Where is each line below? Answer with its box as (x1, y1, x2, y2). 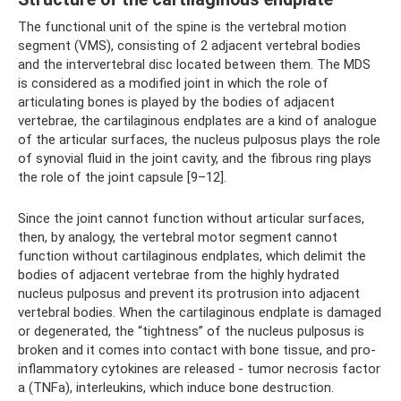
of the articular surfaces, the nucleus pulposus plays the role (18, 132, 380, 148)
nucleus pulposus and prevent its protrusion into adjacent (18, 286, 360, 302)
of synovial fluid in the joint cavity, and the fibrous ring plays (18, 150, 371, 166)
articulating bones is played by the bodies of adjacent (18, 94, 335, 110)
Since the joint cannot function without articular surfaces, (18, 210, 364, 226)
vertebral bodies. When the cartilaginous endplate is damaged (18, 304, 381, 320)
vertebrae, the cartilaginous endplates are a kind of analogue (18, 113, 377, 129)
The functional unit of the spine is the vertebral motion (18, 19, 346, 35)
